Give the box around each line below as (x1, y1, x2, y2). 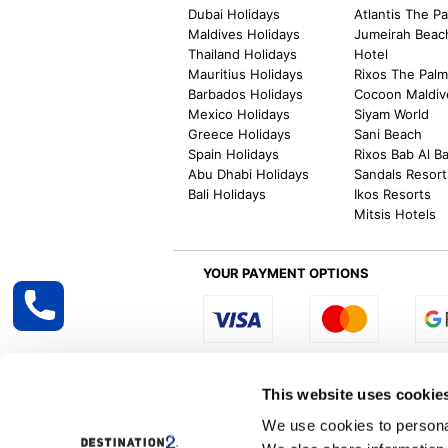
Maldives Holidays (188, 25, 301, 42)
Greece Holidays (188, 125, 292, 142)
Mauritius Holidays (188, 65, 304, 82)
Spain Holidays (188, 145, 280, 162)
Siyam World (354, 105, 430, 122)
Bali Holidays (188, 185, 267, 202)
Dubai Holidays (188, 5, 281, 22)
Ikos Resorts (354, 185, 432, 202)
